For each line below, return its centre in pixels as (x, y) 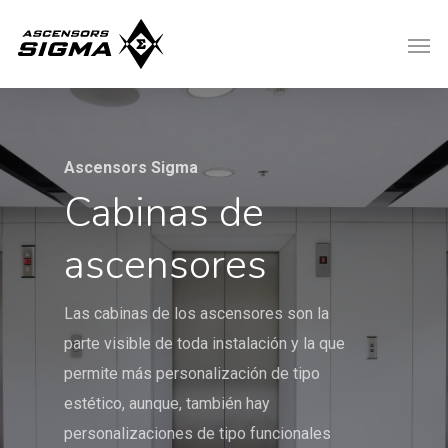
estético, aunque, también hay (167, 404)
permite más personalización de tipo (192, 374)
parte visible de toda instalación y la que (204, 344)
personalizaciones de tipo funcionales (197, 434)
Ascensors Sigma (131, 168)
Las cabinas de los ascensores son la (196, 314)
